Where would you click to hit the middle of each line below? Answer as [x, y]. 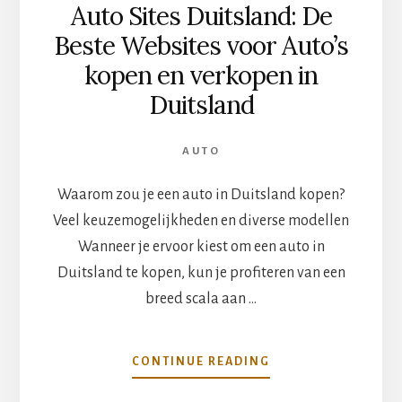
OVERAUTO [306, 361]
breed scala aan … [201, 299]
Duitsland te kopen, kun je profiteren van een [201, 273]
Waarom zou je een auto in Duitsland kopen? [201, 195]
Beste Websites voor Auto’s [201, 46]
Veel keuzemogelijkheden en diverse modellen [201, 221]
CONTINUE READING [201, 362]
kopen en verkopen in [201, 76]
